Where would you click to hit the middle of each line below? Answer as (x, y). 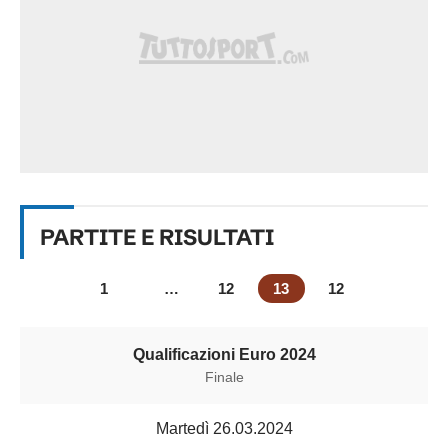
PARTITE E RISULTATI (157, 237)
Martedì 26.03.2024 (224, 428)
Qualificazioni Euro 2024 (224, 354)
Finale (224, 377)
